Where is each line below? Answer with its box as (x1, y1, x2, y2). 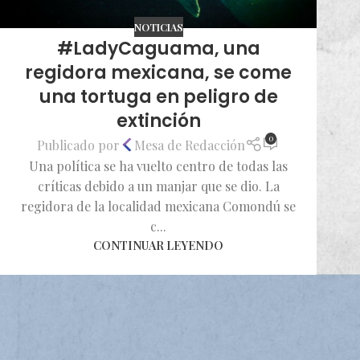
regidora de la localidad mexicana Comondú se (21, 198, 296, 215)
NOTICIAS (133, 19, 183, 34)
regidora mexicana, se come (25, 60, 292, 86)
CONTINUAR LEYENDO (93, 237, 223, 254)
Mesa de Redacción (134, 136, 246, 153)
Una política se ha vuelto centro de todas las (29, 157, 288, 175)
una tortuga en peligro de (39, 84, 278, 110)
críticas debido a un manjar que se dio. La (37, 178, 280, 195)
